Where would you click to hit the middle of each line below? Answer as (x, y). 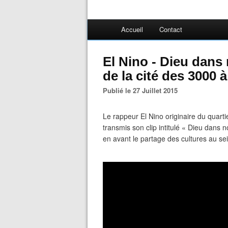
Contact (171, 29)
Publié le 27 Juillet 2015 (142, 90)
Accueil (132, 29)
